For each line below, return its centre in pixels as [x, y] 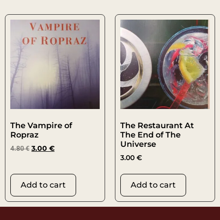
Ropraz [25, 135]
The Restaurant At [157, 126]
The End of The [151, 135]
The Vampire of [41, 126]
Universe [138, 144]
